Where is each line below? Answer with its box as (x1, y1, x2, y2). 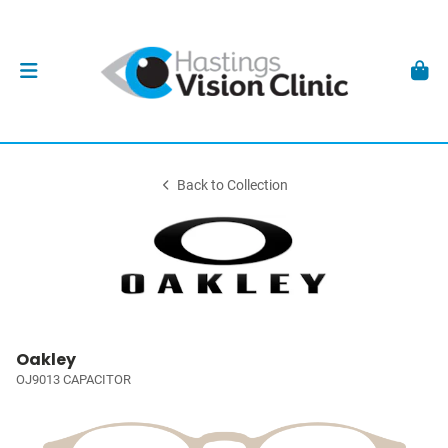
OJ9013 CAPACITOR (16, 372, 131, 387)
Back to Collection (177, 177, 289, 194)
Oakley (16, 348, 76, 371)
